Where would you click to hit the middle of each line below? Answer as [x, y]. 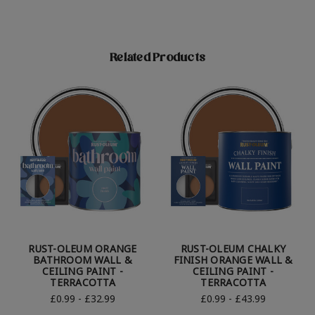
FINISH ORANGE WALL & [233, 260]
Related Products [157, 59]
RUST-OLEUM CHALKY [233, 249]
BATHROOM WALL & [83, 260]
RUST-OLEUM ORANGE [83, 249]
